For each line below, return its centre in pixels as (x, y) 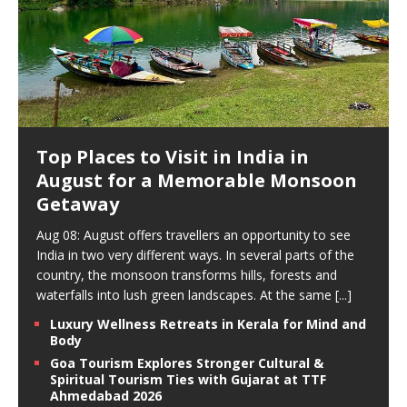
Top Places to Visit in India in (173, 157)
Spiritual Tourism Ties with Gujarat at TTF (188, 380)
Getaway (78, 204)
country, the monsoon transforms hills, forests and (187, 275)
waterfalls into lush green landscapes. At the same (186, 295)
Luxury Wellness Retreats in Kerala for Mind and (208, 324)
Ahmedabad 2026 (106, 396)
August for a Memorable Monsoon (197, 181)
